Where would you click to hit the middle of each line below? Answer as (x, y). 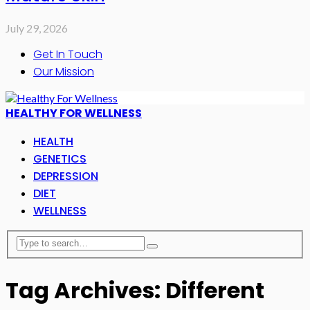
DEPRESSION (66, 176)
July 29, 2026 (37, 28)
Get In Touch (68, 54)
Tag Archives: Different (135, 290)
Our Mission (64, 71)
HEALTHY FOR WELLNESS (74, 113)
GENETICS (60, 158)
